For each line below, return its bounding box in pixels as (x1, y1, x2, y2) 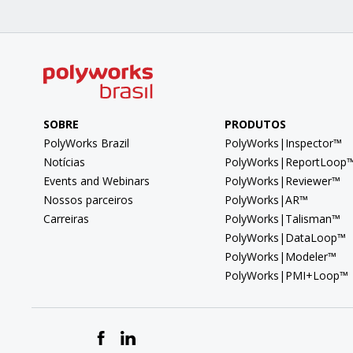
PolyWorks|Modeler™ (224, 249, 336, 265)
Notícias (43, 154, 85, 170)
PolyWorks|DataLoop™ (224, 230, 346, 246)
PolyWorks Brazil (43, 136, 129, 151)
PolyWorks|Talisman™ (224, 211, 340, 227)
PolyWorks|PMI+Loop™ (224, 268, 348, 284)
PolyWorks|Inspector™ (224, 136, 342, 151)
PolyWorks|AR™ (224, 192, 308, 208)
